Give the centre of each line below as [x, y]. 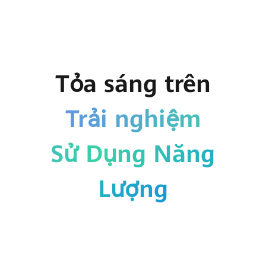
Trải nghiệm [133, 119]
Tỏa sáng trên [133, 84]
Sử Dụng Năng [133, 154]
